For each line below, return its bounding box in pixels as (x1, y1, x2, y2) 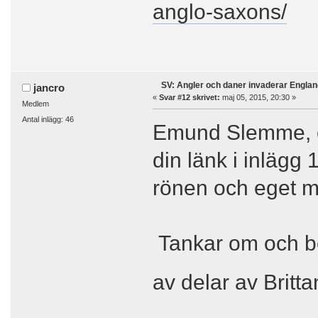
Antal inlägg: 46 (21, 114, 74, 124)
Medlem (21, 99, 49, 108)
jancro (33, 81, 65, 94)
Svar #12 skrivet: (158, 92, 220, 102)
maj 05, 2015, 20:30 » (219, 92, 296, 102)
